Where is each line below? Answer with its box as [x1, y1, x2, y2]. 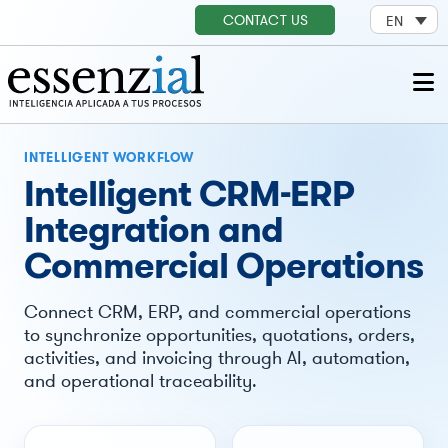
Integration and [23, 206, 283, 253]
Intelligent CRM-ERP [23, 170, 354, 217]
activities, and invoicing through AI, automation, [23, 346, 410, 369]
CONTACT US [222, 11, 309, 29]
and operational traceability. [23, 369, 257, 392]
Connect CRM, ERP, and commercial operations [23, 300, 411, 323]
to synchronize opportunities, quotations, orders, [23, 323, 415, 346]
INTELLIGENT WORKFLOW [23, 149, 194, 166]
